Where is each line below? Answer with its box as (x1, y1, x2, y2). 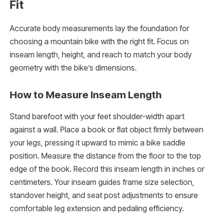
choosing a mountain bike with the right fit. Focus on (10, 36, 189, 46)
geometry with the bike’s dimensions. (10, 63, 137, 73)
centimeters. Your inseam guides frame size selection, (10, 177, 194, 187)
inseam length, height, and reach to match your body (10, 50, 192, 59)
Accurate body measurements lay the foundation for (10, 23, 189, 33)
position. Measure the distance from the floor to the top (10, 151, 201, 161)
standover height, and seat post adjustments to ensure (10, 190, 198, 200)
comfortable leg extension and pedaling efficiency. (10, 203, 184, 213)
